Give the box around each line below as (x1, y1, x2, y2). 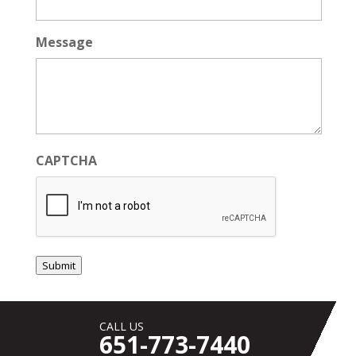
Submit (42, 258, 75, 273)
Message (36, 33, 93, 52)
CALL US (99, 319, 144, 335)
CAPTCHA (36, 152, 97, 170)
